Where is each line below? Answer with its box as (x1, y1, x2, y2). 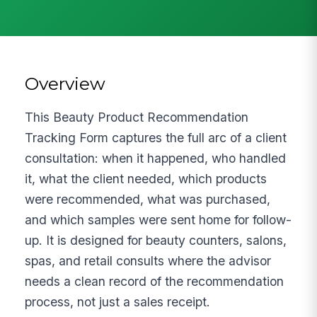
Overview (25, 72, 106, 94)
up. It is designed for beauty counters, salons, (25, 232, 287, 248)
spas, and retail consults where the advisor (25, 253, 272, 268)
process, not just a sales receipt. (25, 294, 211, 309)
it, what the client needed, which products (25, 171, 267, 186)
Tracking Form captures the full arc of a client (25, 129, 287, 145)
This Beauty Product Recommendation (25, 109, 249, 125)
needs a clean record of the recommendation (25, 273, 284, 289)
